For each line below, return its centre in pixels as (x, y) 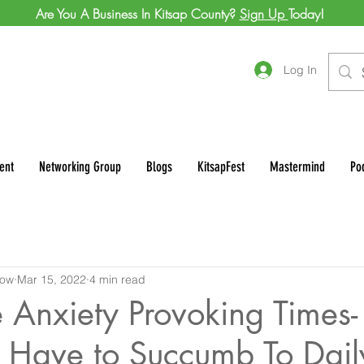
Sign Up (264, 14)
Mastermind (297, 166)
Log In (300, 69)
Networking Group (80, 166)
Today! (306, 14)
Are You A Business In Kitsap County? (137, 14)
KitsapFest (221, 166)
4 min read (117, 280)
